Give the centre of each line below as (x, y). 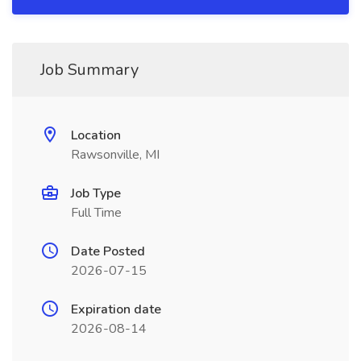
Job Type (96, 193)
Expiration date (116, 309)
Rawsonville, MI (115, 155)
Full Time (96, 213)
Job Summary (89, 70)
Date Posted (108, 251)
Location (96, 135)
